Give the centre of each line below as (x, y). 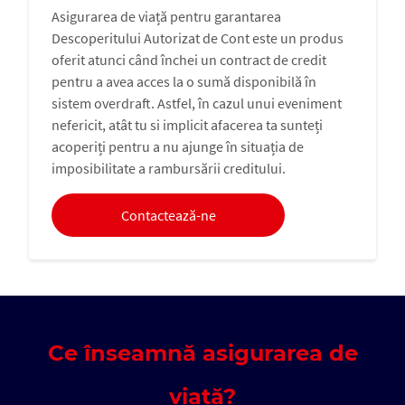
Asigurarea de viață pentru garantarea (166, 17)
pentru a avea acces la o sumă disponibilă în (184, 82)
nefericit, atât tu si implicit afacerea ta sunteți (187, 125)
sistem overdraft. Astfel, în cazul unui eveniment (197, 104)
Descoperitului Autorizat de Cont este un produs (198, 38)
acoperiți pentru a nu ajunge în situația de (178, 147)
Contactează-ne (168, 216)
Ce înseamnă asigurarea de (202, 353)
